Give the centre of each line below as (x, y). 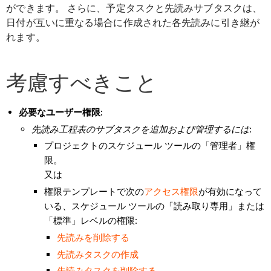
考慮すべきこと (82, 82)
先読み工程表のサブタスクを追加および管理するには (141, 129)
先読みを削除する (93, 237)
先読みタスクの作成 (98, 254)
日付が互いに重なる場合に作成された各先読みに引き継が (133, 22)
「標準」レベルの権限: (91, 221)
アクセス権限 (171, 192)
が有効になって (230, 192)
